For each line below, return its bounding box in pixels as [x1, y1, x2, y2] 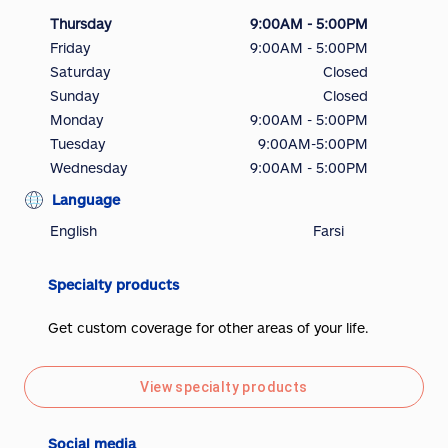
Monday [50, 111, 103, 128]
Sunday [50, 87, 99, 104]
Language [52, 191, 120, 208]
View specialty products [140, 379, 308, 395]
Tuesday [50, 135, 105, 152]
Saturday [50, 63, 110, 80]
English [50, 222, 97, 239]
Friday [50, 39, 90, 56]
